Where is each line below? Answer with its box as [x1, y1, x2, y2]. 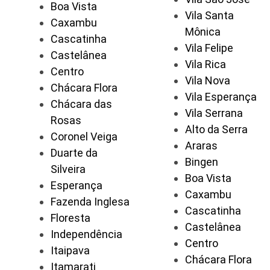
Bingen [185, 155, 218, 169]
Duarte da [51, 146, 98, 160]
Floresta [51, 212, 90, 225]
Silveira [51, 163, 86, 176]
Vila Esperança [185, 90, 257, 104]
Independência [51, 228, 122, 241]
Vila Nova [185, 74, 230, 87]
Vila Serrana [185, 107, 243, 120]
